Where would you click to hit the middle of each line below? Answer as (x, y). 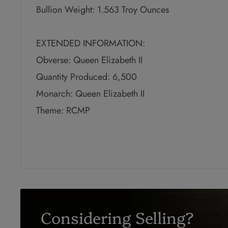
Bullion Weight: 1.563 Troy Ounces (103, 10)
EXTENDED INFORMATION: (91, 44)
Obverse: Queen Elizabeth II (89, 60)
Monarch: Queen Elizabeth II (90, 94)
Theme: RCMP (63, 111)
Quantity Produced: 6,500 (87, 77)
